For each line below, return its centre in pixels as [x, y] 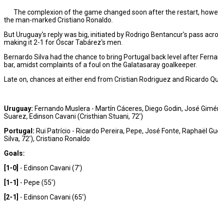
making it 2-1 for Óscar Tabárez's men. [63, 43]
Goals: [14, 154]
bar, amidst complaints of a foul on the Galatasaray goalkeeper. [100, 65]
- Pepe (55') [38, 183]
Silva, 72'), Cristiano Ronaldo [47, 139]
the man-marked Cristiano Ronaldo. [58, 20]
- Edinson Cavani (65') [52, 197]
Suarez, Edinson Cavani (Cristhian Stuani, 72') [73, 117]
